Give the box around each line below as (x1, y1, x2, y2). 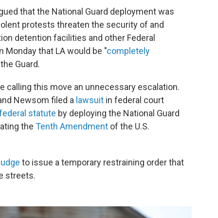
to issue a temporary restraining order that (20, 157, 184, 168)
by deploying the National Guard (58, 108, 180, 119)
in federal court (104, 95, 164, 106)
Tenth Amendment (36, 121, 108, 132)
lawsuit (76, 95, 104, 106)
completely (107, 46, 150, 56)
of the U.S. (108, 121, 149, 132)
